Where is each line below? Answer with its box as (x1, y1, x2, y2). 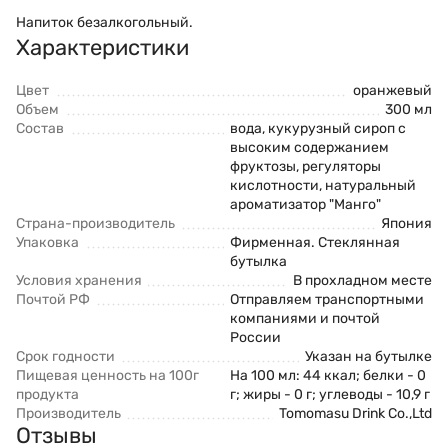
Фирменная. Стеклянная (230, 233, 400, 251)
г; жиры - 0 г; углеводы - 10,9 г (230, 385, 430, 403)
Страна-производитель (16, 214, 175, 232)
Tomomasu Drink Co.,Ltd (279, 404, 432, 422)
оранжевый (353, 81, 432, 99)
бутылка (230, 252, 287, 270)
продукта (16, 385, 79, 403)
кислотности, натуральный (230, 176, 416, 194)
